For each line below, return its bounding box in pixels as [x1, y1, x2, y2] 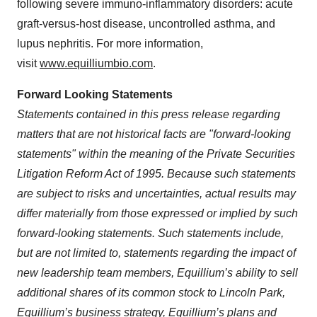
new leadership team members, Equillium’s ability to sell [17, 267, 298, 279]
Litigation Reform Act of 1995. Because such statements [17, 168, 296, 180]
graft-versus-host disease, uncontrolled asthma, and [17, 18, 275, 30]
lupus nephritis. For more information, [17, 38, 203, 50]
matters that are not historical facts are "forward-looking [17, 128, 291, 140]
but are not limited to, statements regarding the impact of [17, 247, 296, 259]
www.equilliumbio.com [40, 57, 153, 69]
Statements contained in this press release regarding [17, 108, 280, 120]
